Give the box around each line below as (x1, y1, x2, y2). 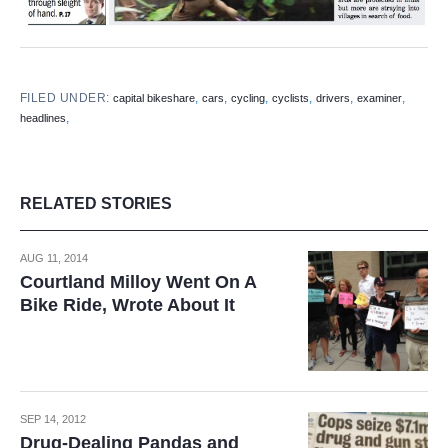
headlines (20, 112, 66, 125)
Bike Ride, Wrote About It (20, 295, 235, 316)
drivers (316, 92, 351, 105)
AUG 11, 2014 (20, 252, 88, 265)
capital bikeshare (113, 92, 196, 105)
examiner (357, 92, 403, 105)
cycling (231, 92, 266, 105)
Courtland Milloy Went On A (20, 272, 256, 293)
